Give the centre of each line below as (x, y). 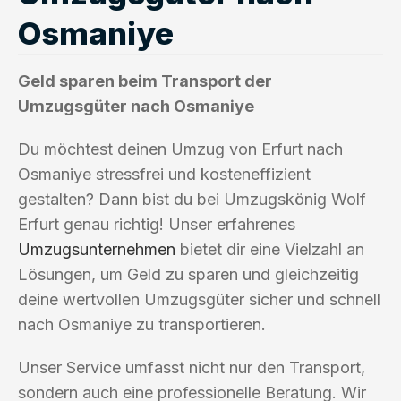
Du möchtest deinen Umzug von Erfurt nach (180, 149)
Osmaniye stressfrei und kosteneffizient (164, 174)
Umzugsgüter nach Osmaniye (136, 106)
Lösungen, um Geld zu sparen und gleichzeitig (188, 274)
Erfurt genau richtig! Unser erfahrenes (157, 224)
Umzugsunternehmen (97, 249)
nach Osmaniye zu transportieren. (142, 324)
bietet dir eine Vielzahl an (270, 249)
